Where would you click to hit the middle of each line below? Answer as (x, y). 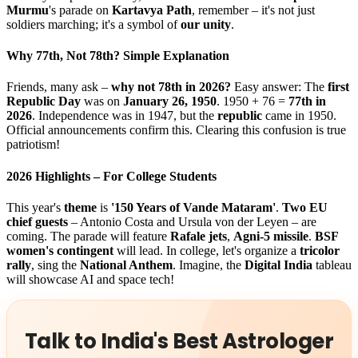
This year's (35, 207)
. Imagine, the (209, 265)
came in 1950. (299, 116)
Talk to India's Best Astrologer (179, 341)
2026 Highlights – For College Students (111, 176)
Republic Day (44, 101)
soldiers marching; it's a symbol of (93, 24)
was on (102, 101)
